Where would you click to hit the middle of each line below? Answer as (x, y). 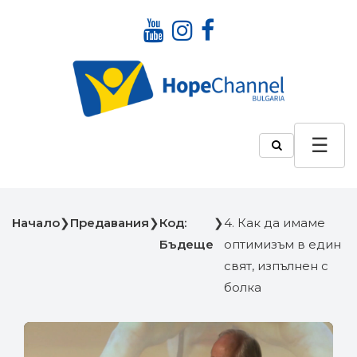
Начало (36, 223)
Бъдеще (186, 245)
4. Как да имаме (275, 223)
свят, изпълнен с (276, 266)
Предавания (110, 223)
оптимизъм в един (282, 245)
